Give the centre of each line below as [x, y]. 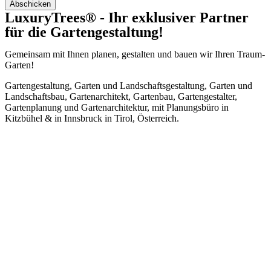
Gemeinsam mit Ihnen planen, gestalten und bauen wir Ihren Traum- [135, 54]
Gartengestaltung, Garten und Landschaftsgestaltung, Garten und [129, 86]
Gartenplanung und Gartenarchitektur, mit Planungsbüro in [117, 107]
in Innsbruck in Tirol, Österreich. [116, 118]
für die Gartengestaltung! [84, 32]
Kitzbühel [25, 118]
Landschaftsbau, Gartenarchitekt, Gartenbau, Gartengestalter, [121, 96]
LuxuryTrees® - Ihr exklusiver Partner [127, 18]
